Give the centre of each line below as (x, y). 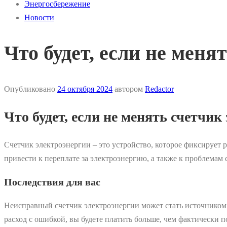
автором (129, 89)
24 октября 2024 (85, 89)
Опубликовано (31, 89)
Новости (39, 17)
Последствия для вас (52, 182)
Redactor (159, 89)
